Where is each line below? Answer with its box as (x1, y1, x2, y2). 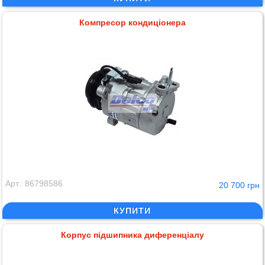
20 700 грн (218, 180, 260, 190)
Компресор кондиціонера (79, 17, 186, 27)
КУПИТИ (114, 205, 151, 215)
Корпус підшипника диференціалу (60, 230, 204, 240)
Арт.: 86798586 (5, 178, 63, 188)
